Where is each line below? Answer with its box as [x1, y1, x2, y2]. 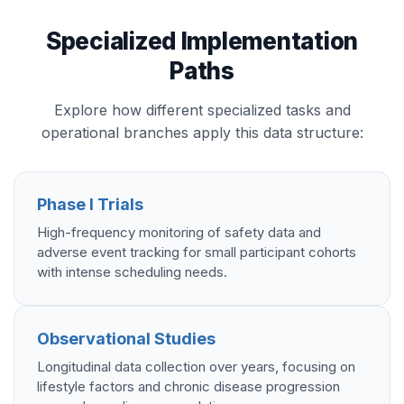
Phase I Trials [37, 195, 143, 215]
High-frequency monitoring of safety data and [37, 224, 321, 242]
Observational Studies [37, 329, 216, 349]
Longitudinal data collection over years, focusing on [37, 358, 355, 376]
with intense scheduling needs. [37, 263, 227, 281]
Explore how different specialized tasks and [53, 101, 351, 120]
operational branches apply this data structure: [41, 124, 363, 142]
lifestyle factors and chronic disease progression [37, 378, 340, 396]
